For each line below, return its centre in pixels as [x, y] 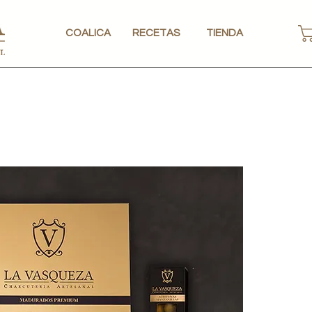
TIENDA [224, 33]
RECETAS [156, 33]
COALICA [88, 33]
